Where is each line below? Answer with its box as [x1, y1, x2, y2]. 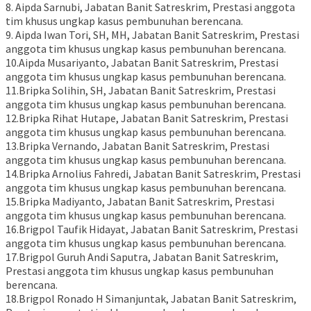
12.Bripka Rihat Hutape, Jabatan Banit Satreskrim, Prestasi [6, 111, 288, 126]
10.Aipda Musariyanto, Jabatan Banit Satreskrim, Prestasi [6, 56, 278, 70]
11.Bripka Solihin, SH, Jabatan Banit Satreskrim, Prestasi [6, 83, 276, 98]
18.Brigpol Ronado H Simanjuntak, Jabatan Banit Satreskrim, [6, 292, 296, 306]
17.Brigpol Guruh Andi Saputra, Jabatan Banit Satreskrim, [6, 250, 278, 264]
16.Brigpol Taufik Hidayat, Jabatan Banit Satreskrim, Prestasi [6, 222, 298, 237]
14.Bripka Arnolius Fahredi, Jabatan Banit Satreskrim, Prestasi [6, 167, 301, 181]
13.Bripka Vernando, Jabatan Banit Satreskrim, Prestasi [6, 139, 269, 153]
